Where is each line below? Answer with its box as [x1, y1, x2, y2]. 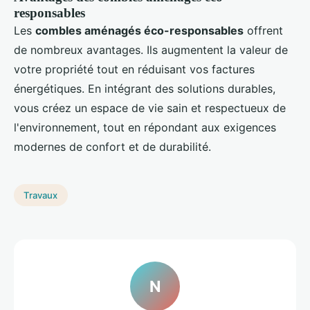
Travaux [24, 190, 58, 201]
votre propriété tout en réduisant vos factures [14, 62, 255, 77]
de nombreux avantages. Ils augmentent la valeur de [14, 43, 288, 57]
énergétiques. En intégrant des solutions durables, [14, 82, 275, 96]
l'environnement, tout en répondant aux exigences [14, 120, 276, 135]
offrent [244, 24, 283, 38]
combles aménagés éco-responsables [35, 24, 244, 38]
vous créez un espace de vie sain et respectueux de [14, 101, 286, 116]
